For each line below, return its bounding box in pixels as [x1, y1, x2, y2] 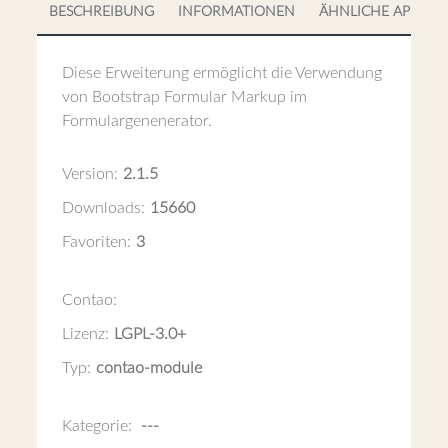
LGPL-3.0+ [114, 326, 187, 342]
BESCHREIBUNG [49, 5, 155, 19]
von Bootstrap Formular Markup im [62, 89, 308, 105]
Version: [62, 166, 119, 182]
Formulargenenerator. [62, 113, 213, 129]
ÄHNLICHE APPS [319, 5, 426, 19]
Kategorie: [62, 418, 133, 434]
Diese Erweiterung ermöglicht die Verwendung [62, 65, 383, 81]
